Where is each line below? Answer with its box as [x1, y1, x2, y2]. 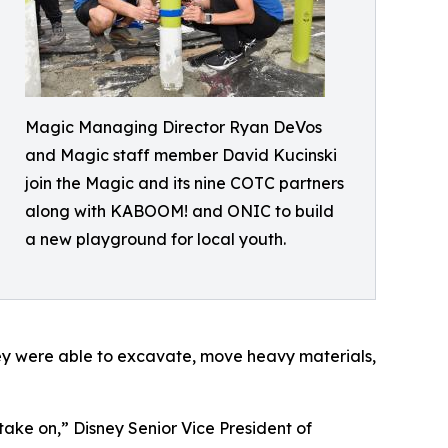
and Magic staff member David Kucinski [25, 145, 337, 166]
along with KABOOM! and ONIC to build [25, 201, 334, 222]
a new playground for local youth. [25, 229, 286, 250]
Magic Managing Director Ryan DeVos [25, 117, 322, 138]
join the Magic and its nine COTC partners [25, 173, 344, 194]
